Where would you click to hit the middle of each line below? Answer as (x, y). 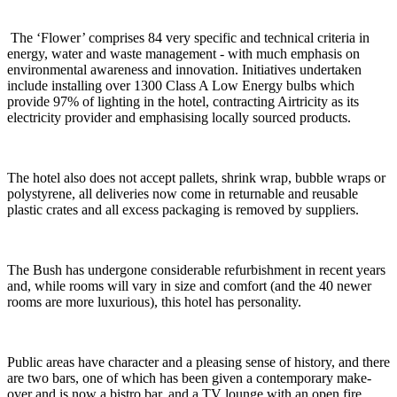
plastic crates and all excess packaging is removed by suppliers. (183, 210)
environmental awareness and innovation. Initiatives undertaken (184, 70)
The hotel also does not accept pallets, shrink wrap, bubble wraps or (196, 178)
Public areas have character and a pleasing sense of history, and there (198, 362)
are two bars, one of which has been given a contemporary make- (189, 378)
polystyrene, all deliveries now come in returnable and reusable (183, 194)
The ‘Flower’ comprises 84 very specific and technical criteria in (188, 38)
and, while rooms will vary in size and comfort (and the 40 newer (189, 286)
